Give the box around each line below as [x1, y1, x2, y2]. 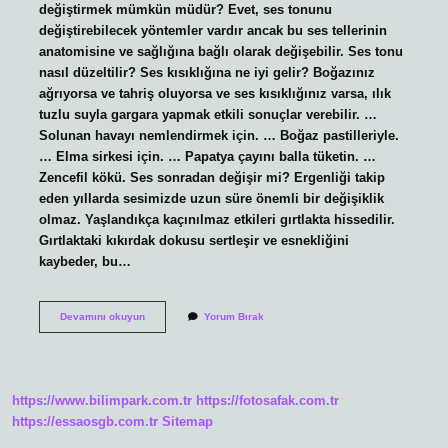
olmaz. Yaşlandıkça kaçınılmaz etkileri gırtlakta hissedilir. [38, 211, 395, 227]
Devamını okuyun [59, 310, 145, 322]
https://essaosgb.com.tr [12, 414, 158, 430]
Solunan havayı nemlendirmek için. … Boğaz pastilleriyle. [38, 127, 399, 143]
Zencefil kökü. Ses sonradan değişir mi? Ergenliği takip [38, 169, 385, 185]
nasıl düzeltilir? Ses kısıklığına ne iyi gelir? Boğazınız [38, 64, 375, 80]
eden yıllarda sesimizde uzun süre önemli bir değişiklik [38, 190, 384, 206]
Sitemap [162, 414, 213, 430]
